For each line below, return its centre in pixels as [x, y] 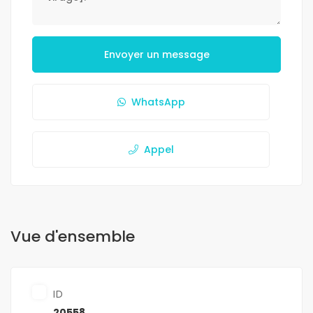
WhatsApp [158, 102]
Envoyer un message [156, 55]
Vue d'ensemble [73, 237]
